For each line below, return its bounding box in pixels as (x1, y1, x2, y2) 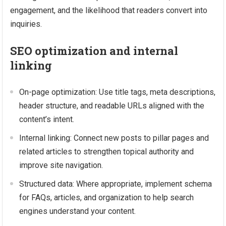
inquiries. (10, 19, 42, 29)
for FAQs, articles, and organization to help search (19, 193, 194, 202)
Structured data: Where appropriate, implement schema (19, 179, 212, 189)
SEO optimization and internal (10, 43, 179, 58)
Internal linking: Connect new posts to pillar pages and (19, 133, 209, 143)
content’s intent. (19, 115, 75, 124)
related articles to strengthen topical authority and (19, 147, 194, 156)
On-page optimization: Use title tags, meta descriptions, (19, 87, 216, 97)
